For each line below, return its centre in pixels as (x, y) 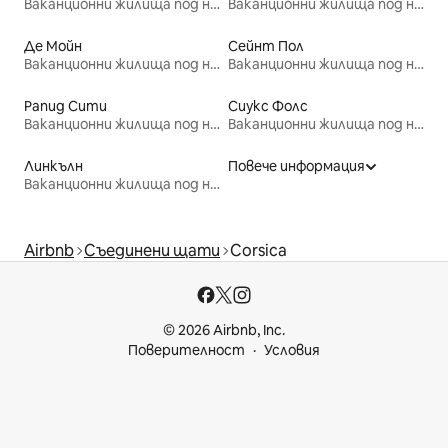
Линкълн (53, 166)
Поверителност (186, 350)
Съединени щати (152, 251)
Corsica (258, 251)
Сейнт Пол (266, 46)
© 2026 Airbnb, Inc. (224, 330)
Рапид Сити (65, 106)
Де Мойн (53, 46)
